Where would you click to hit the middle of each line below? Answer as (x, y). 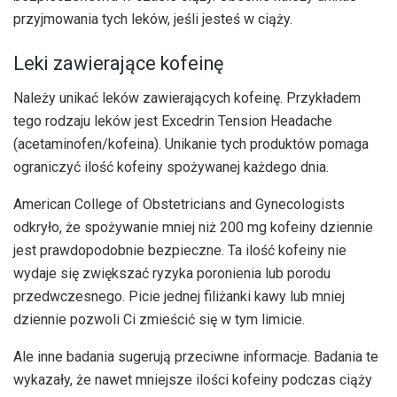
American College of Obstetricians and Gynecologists (179, 204)
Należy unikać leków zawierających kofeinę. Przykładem (187, 97)
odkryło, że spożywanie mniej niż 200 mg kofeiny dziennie (193, 227)
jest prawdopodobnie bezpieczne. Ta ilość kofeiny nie (180, 250)
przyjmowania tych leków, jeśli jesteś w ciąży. (153, 19)
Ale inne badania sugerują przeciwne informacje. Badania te (196, 356)
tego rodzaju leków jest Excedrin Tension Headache (173, 121)
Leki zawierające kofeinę (118, 63)
